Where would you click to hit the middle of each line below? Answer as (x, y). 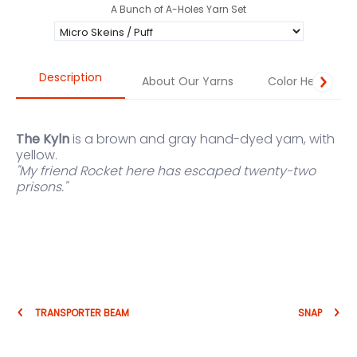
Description (70, 78)
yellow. (37, 155)
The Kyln (44, 139)
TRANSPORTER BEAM (82, 313)
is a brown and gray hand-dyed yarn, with (204, 139)
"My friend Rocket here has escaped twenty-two (166, 171)
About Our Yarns (187, 82)
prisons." (41, 187)
